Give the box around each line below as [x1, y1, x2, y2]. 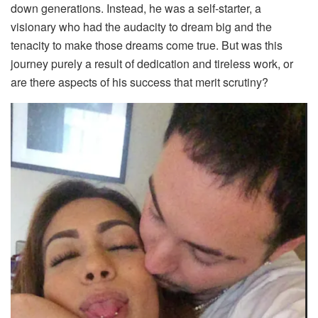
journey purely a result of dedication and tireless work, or [11, 55, 293, 72]
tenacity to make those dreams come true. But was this [11, 37, 283, 54]
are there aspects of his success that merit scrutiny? [11, 74, 268, 91]
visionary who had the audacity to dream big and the [11, 18, 272, 35]
